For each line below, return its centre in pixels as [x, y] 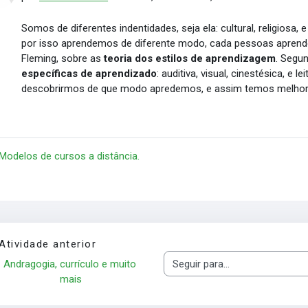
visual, [216, 74]
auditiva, [180, 74]
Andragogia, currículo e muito [69, 264]
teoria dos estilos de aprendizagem [190, 58]
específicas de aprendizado [89, 74]
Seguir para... [192, 270]
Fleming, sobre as [63, 58]
